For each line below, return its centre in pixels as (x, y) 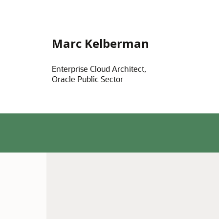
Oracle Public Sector (87, 79)
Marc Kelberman (100, 43)
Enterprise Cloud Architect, (99, 69)
